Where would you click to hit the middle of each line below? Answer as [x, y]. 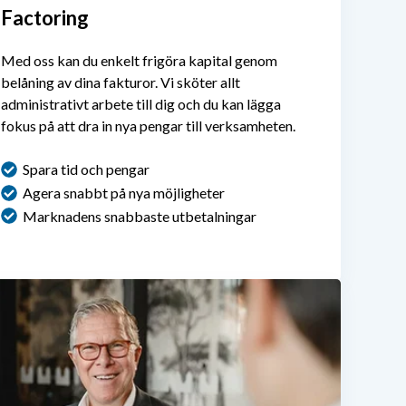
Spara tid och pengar [86, 169]
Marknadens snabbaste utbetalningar [140, 216]
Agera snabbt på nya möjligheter [124, 192]
